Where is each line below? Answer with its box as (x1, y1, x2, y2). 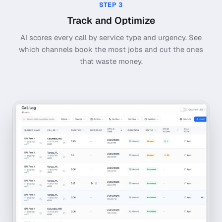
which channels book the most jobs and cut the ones (19, 45, 203, 55)
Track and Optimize (67, 14, 155, 27)
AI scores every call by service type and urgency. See (20, 33, 202, 43)
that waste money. (79, 56, 143, 66)
